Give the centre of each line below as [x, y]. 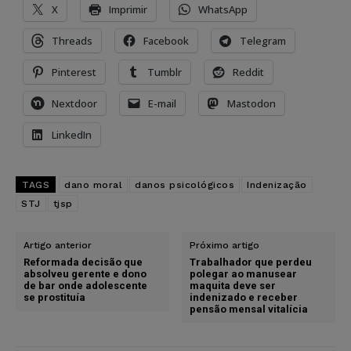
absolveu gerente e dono [85, 273]
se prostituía [54, 297]
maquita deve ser [233, 285]
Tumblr [165, 72]
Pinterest [74, 72]
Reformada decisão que [83, 262]
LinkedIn [72, 134]
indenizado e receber [244, 297]
